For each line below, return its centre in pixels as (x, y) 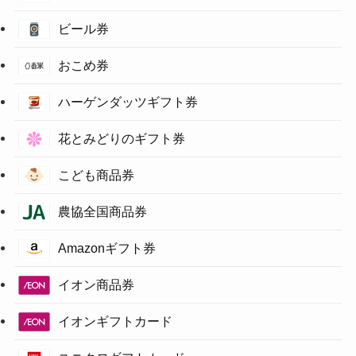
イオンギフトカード (115, 321)
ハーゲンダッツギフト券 (128, 101)
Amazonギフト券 (106, 248)
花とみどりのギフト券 (121, 138)
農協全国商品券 (102, 211)
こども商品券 (96, 174)
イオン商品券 (96, 284)
